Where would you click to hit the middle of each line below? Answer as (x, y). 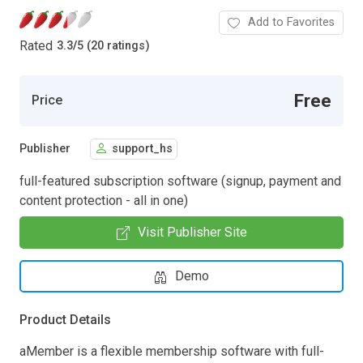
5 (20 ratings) (113, 46)
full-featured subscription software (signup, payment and (180, 181)
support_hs (142, 149)
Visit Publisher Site (192, 232)
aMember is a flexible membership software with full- (172, 351)
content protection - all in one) (104, 200)
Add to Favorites (291, 22)
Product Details (65, 319)
